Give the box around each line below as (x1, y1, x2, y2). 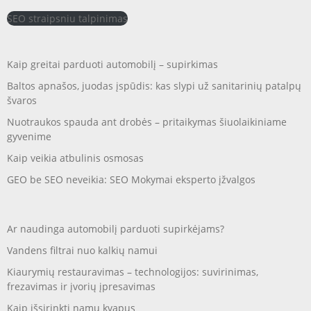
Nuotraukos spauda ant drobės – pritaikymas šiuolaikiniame (7, 115, 287, 128)
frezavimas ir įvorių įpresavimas (7, 279, 155, 293)
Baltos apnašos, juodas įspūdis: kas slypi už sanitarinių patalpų (7, 78, 301, 92)
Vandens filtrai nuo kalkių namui (7, 243, 158, 257)
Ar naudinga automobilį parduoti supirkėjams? (7, 221, 224, 235)
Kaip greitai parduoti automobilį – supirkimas (7, 57, 218, 71)
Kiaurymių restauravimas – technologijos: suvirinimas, (7, 264, 258, 278)
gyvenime (7, 129, 51, 143)
